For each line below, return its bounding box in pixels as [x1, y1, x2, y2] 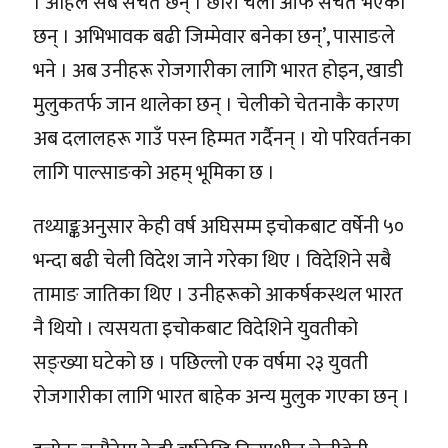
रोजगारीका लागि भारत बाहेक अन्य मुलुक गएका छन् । [33, 379, 410, 414]
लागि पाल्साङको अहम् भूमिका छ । [33, 155, 275, 190]
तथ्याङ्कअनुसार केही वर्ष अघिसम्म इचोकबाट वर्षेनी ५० [33, 209, 404, 244]
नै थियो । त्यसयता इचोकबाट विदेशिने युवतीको [33, 311, 358, 346]
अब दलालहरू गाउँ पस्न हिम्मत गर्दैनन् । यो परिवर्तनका [33, 121, 411, 156]
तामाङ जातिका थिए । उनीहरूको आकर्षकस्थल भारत [33, 277, 403, 312]
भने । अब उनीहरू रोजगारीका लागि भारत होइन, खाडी [33, 53, 403, 88]
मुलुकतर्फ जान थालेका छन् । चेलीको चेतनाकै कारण [33, 87, 399, 122]
